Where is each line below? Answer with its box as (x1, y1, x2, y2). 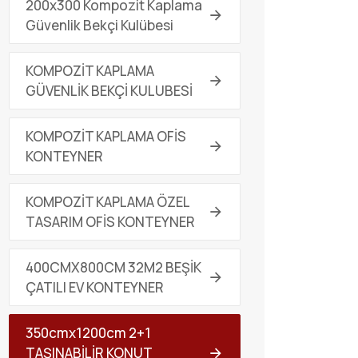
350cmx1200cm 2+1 (26, 324, 151, 342)
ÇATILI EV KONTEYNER (26, 278, 164, 296)
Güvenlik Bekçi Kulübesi (26, 16, 173, 34)
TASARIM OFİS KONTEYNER (26, 213, 195, 231)
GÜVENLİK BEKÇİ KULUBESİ (26, 82, 193, 100)
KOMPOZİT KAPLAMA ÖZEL (26, 193, 190, 211)
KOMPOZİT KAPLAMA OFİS (26, 127, 186, 145)
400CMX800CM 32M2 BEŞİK (26, 258, 201, 276)
